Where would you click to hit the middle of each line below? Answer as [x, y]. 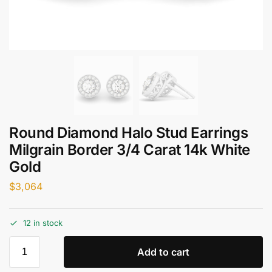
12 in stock [43, 223]
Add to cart [163, 252]
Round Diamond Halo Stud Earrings [128, 133]
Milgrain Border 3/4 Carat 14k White [130, 150]
